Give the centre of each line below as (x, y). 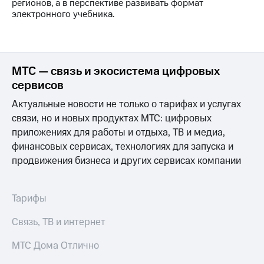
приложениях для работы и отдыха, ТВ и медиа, (118, 133)
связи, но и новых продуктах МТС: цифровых (112, 119)
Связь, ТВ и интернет (59, 222)
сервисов (38, 86)
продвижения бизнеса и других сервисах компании (126, 161)
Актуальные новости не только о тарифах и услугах (126, 105)
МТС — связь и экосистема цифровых (116, 72)
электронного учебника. (64, 14)
